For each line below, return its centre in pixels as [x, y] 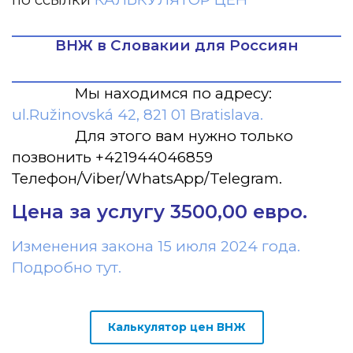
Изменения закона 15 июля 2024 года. [156, 246]
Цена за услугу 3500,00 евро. [160, 212]
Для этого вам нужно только [184, 136]
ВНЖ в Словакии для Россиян [176, 45]
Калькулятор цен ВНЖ [176, 327]
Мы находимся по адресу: [171, 93]
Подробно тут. [67, 268]
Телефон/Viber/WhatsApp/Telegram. [147, 178]
